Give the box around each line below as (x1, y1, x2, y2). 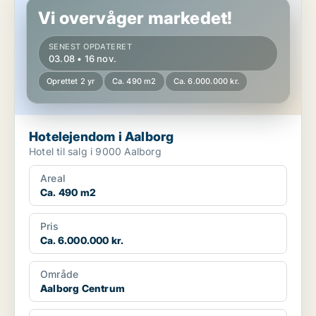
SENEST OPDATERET (49, 42, 133, 52)
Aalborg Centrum (40, 282, 125, 295)
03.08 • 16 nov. (49, 53, 116, 65)
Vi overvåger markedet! (38, 8, 233, 29)
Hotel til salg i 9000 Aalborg (29, 145, 162, 158)
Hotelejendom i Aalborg (29, 129, 174, 145)
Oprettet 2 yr (47, 76, 95, 87)
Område (40, 268, 79, 281)
